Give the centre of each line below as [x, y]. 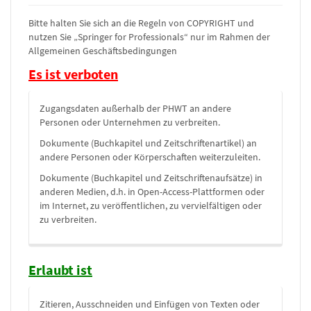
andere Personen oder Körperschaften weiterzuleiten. [150, 157]
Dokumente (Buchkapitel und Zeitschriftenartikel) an [148, 143]
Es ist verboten [73, 74]
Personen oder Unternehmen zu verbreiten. [130, 122]
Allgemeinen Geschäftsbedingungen [103, 51]
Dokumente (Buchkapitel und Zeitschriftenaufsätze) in [151, 178]
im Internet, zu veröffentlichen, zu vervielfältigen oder [151, 205]
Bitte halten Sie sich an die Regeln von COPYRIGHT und [141, 23]
